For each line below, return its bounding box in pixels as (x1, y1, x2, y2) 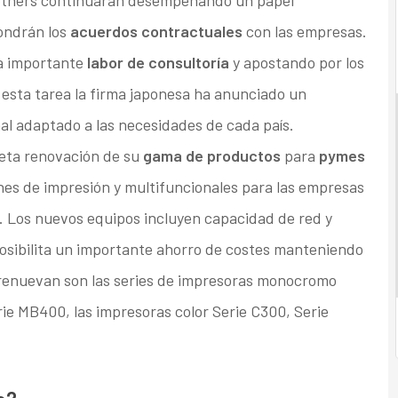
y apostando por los (228, 52, 364, 73)
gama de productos (142, 146, 281, 166)
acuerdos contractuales (69, 21, 243, 42)
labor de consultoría (86, 52, 229, 73)
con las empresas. (242, 21, 367, 42)
